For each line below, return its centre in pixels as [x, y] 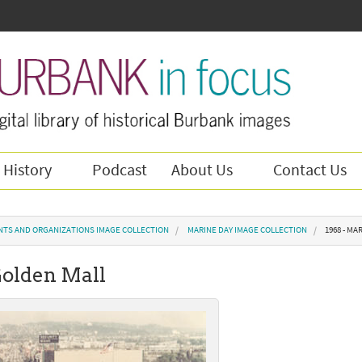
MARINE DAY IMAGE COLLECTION [247, 230]
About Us [202, 170]
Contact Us [310, 170]
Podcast [120, 170]
